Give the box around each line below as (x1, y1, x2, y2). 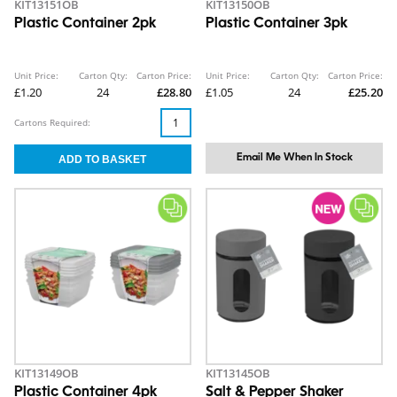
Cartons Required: (14, 116, 90, 128)
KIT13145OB (206, 365, 270, 381)
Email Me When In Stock (236, 152, 353, 163)
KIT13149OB (14, 365, 79, 381)
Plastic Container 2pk (14, 17, 156, 31)
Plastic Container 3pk (206, 17, 347, 31)
